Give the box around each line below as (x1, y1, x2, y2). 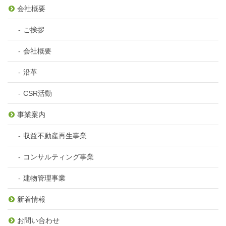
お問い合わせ (17, 216, 60, 224)
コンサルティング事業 (23, 152, 94, 161)
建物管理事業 (23, 174, 66, 182)
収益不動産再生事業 (23, 131, 87, 140)
